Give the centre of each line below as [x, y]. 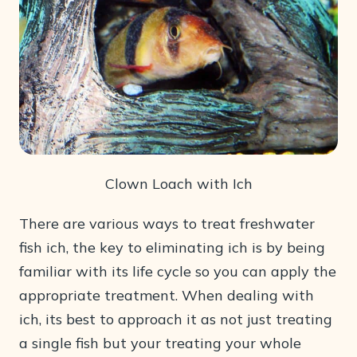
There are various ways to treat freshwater [167, 224]
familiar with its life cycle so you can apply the [178, 272]
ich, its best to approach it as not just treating [176, 320]
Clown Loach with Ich [178, 184]
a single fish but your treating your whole [160, 343]
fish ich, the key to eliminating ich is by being [172, 248]
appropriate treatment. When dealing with [167, 296]
